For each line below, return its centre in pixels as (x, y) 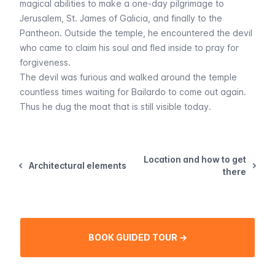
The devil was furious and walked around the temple (128, 77)
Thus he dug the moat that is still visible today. (115, 107)
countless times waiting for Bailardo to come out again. (133, 92)
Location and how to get (195, 159)
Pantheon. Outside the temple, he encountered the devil (136, 33)
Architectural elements (78, 165)
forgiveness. (45, 62)
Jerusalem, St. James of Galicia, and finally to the (121, 18)
